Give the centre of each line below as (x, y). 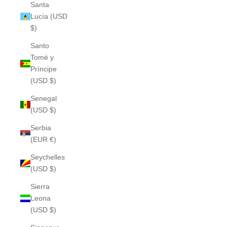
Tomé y (42, 57)
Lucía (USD (49, 16)
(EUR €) (43, 139)
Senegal (44, 98)
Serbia (41, 128)
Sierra (40, 186)
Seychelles (48, 157)
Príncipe (44, 69)
